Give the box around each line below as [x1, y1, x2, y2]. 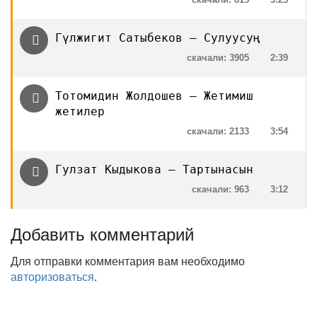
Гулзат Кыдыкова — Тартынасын [55, 163, 253, 176]
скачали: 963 [192, 184, 249, 195]
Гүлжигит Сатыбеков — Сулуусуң [55, 31, 260, 45]
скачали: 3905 [187, 52, 249, 63]
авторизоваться [11, 271, 94, 283]
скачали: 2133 [187, 126, 249, 137]
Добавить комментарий [11, 225, 194, 244]
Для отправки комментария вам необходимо [11, 255, 245, 267]
